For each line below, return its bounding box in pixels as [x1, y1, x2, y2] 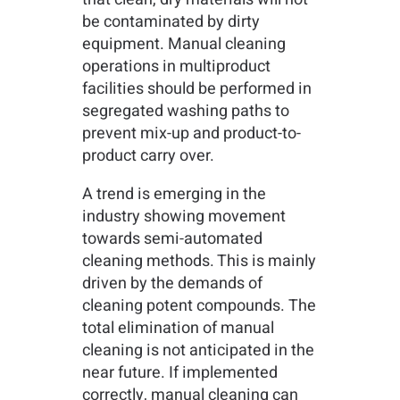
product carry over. [81, 144, 214, 169]
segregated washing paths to [81, 99, 289, 124]
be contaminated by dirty [81, 10, 260, 35]
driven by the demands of [81, 271, 262, 296]
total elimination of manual [81, 316, 274, 341]
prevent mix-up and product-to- [81, 121, 301, 146]
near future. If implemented [81, 361, 278, 386]
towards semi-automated [81, 227, 262, 252]
